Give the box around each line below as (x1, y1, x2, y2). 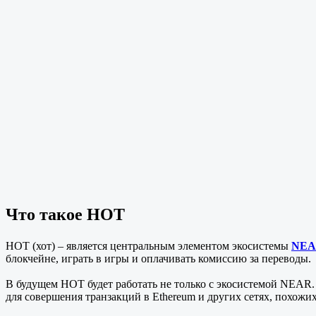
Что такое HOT (6, 205, 125, 224)
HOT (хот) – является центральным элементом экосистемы (6, 239, 291, 252)
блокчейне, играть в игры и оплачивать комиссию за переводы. (6, 252, 311, 265)
